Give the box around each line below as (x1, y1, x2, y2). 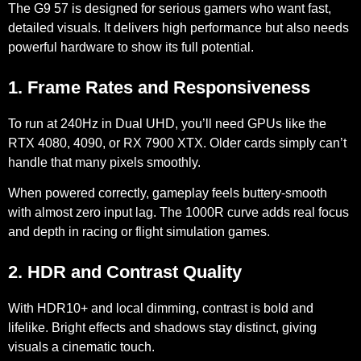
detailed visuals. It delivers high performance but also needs (8, 21, 349, 35)
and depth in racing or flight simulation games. (8, 225, 270, 239)
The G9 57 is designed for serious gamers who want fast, (8, 2, 331, 16)
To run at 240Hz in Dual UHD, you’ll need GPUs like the (8, 117, 326, 131)
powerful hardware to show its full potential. (8, 40, 254, 55)
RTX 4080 (8, 136, 67, 151)
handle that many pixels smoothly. (8, 156, 201, 170)
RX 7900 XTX (123, 136, 203, 151)
